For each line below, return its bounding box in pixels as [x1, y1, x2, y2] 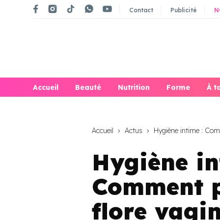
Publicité [170, 6, 197, 14]
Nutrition [118, 83, 150, 92]
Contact [129, 6, 153, 14]
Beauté [75, 83, 101, 92]
